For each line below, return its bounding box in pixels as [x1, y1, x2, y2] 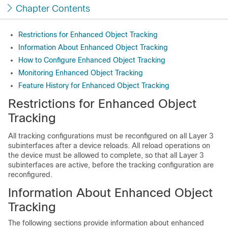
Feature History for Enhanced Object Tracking [18, 81, 169, 90]
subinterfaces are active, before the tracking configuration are [8, 161, 214, 169]
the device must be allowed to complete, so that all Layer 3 [8, 151, 204, 159]
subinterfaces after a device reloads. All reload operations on [8, 141, 210, 150]
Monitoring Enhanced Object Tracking [18, 69, 143, 77]
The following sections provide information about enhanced [8, 219, 204, 227]
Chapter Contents [16, 4, 90, 14]
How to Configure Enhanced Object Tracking [18, 56, 165, 64]
